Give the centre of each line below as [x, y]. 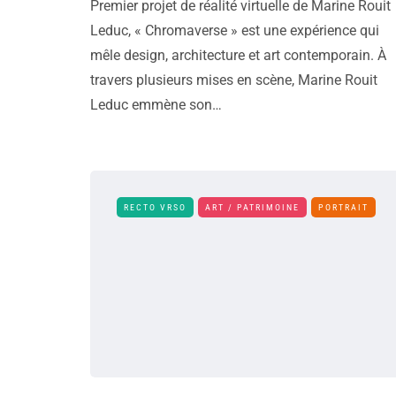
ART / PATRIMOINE [252, 207]
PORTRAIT [343, 207]
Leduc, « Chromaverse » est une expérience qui [235, 30]
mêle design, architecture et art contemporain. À [238, 55]
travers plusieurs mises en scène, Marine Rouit [234, 80]
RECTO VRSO [155, 207]
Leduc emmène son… [156, 105]
